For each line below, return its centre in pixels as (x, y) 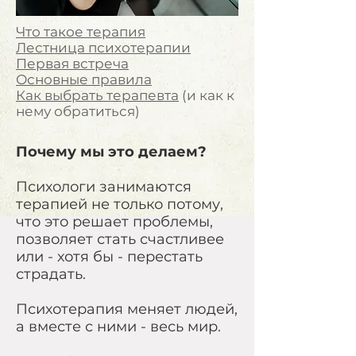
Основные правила (84, 79)
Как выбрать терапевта (97, 95)
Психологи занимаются (104, 187)
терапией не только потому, (120, 204)
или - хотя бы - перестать (109, 257)
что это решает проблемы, (114, 222)
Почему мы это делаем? (111, 152)
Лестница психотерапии (103, 48)
